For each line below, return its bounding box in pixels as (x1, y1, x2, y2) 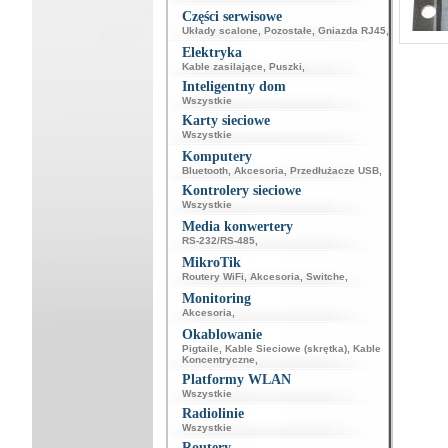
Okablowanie (181, 327, 262, 342)
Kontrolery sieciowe (181, 183, 301, 198)
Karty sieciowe (181, 113, 270, 128)
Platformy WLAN (181, 372, 291, 387)
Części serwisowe (181, 9, 282, 24)
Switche (305, 271, 345, 282)
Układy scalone (181, 25, 258, 36)
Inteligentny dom (181, 79, 286, 94)
